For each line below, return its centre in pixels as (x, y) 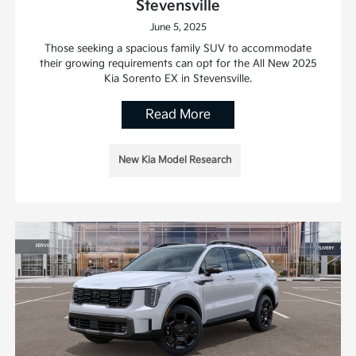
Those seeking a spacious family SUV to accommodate (178, 49)
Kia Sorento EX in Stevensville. (178, 79)
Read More (178, 115)
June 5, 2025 (178, 28)
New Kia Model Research (175, 161)
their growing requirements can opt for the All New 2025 (178, 64)
